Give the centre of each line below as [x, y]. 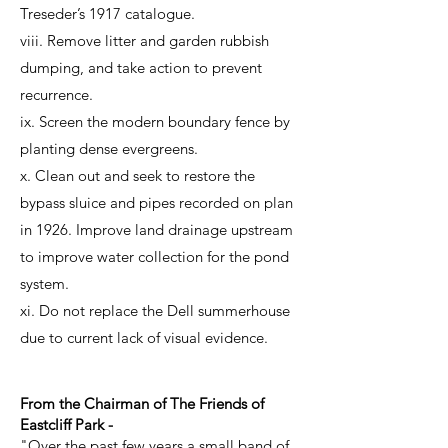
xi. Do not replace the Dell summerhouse [155, 310]
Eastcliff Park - [66, 424]
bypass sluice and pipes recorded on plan [156, 202]
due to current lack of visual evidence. [144, 337]
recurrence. [56, 94]
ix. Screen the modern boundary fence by [155, 121]
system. [44, 283]
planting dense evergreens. [109, 148]
